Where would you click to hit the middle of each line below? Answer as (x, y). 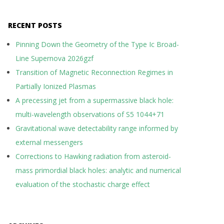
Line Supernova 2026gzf (54, 58)
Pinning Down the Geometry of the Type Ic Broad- (97, 44)
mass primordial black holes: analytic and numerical (98, 170)
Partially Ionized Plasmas (56, 86)
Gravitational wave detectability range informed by (97, 128)
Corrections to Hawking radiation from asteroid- (93, 156)
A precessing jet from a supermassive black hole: (94, 100)
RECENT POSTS (35, 25)
